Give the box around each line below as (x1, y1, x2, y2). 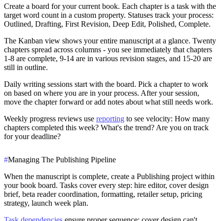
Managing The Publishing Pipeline (8, 155, 116, 164)
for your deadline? (4, 132, 61, 141)
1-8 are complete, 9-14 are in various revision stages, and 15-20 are (4, 54, 212, 63)
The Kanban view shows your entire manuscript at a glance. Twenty (4, 37, 216, 45)
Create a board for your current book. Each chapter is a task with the (4, 2, 216, 11)
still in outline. (4, 63, 48, 72)
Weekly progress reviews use (4, 114, 96, 123)
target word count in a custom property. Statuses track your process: (4, 11, 214, 20)
